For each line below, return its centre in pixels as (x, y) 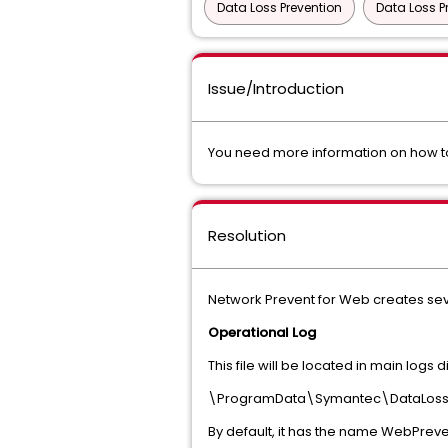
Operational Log (262, 332)
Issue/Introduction (276, 88)
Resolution (247, 235)
